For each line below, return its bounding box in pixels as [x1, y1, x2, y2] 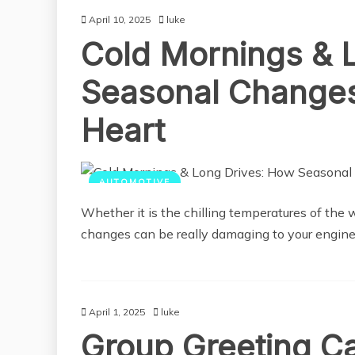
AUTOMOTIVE [99, 177, 170, 188]
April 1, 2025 [89, 306, 145, 319]
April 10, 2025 [89, 13, 151, 26]
